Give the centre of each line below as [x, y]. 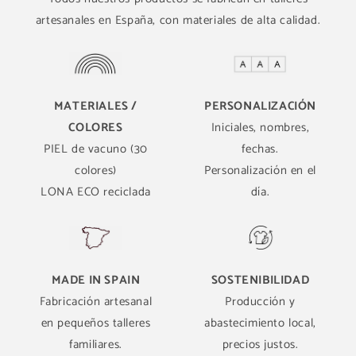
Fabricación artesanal [96, 302]
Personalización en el [260, 171]
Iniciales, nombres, [260, 128]
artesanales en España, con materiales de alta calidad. [178, 20]
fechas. [260, 149]
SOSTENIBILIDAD [260, 281]
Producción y [260, 302]
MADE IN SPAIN [96, 281]
